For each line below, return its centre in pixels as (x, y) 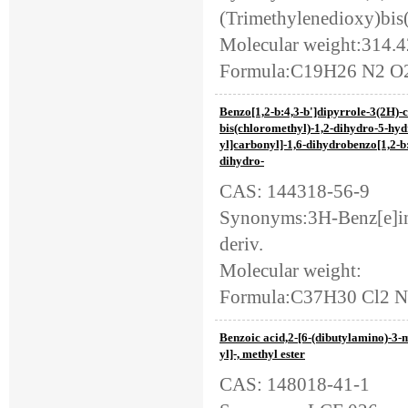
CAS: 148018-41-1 (295, 384)
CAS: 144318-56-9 (295, 191)
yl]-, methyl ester (262, 354)
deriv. (241, 244)
